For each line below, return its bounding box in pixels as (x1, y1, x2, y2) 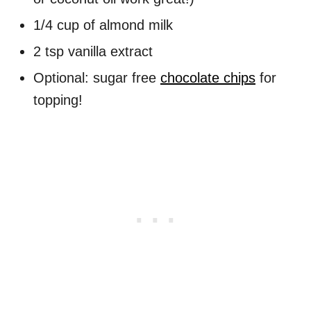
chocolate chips (160, 70, 255, 86)
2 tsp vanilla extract (33, 44, 153, 60)
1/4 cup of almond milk (33, 17, 173, 33)
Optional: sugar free (33, 70, 160, 86)
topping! (33, 92, 83, 108)
